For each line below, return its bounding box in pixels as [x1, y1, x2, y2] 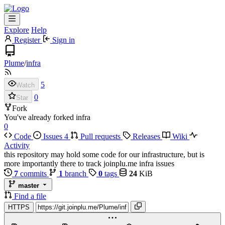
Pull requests [78, 132, 123, 141]
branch [63, 169, 88, 178]
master [18, 182, 39, 189]
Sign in [50, 36, 75, 44]
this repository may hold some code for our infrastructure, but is [4, 150, 204, 159]
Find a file [14, 192, 46, 200]
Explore [4, 26, 29, 34]
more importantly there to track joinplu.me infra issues [4, 159, 174, 168]
